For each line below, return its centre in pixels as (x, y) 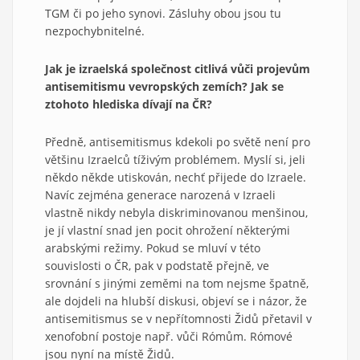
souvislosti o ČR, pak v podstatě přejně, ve (157, 265)
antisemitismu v (90, 86)
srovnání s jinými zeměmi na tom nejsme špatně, (177, 283)
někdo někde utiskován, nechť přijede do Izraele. (176, 177)
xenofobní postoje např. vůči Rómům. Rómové (169, 336)
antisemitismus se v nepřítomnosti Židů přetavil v (178, 318)
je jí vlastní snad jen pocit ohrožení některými (168, 230)
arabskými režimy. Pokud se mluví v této (153, 247)
